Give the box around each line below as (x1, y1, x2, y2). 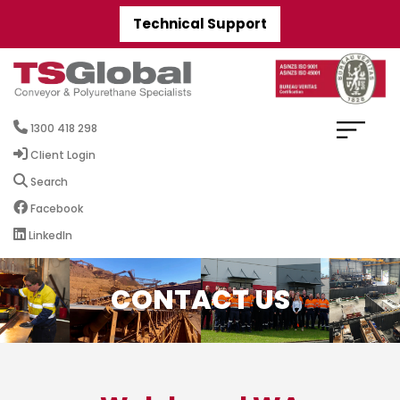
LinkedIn (26, 228, 72, 243)
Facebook (28, 201, 83, 216)
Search (28, 174, 68, 189)
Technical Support (133, 14, 267, 33)
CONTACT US (110, 281, 290, 319)
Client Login (28, 147, 96, 162)
